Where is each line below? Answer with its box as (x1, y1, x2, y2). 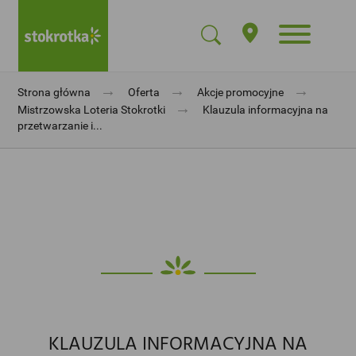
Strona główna (17, 86, 91, 99)
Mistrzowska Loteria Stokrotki (17, 103, 166, 116)
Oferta (128, 86, 161, 99)
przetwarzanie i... (17, 119, 103, 132)
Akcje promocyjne (197, 86, 284, 99)
